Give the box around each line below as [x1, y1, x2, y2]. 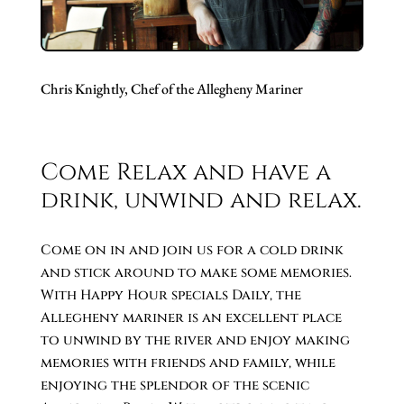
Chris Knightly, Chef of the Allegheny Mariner [40, 79, 303, 99]
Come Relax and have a [40, 157, 331, 189]
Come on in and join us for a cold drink [40, 241, 344, 261]
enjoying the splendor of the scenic [40, 376, 309, 396]
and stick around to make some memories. [40, 263, 352, 283]
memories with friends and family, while [40, 353, 335, 373]
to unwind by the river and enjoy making [40, 331, 350, 351]
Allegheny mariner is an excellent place [40, 308, 342, 328]
